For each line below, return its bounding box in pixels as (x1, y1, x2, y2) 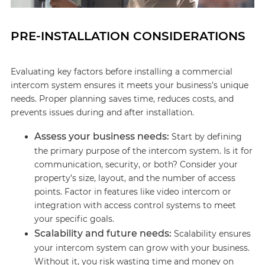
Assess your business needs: (34, 131, 169, 142)
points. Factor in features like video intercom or (34, 186, 231, 197)
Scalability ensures (171, 228, 251, 239)
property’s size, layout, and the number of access (34, 173, 235, 183)
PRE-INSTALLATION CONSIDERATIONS (10, 29, 245, 43)
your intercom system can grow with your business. (34, 243, 250, 253)
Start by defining (169, 131, 242, 142)
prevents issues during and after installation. (10, 107, 194, 118)
